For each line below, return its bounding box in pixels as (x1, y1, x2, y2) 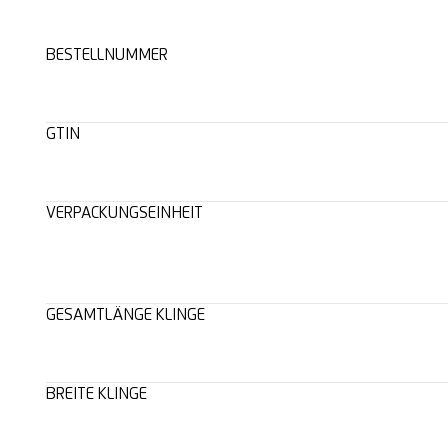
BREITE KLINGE (45, 386, 147, 402)
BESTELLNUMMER (45, 47, 168, 63)
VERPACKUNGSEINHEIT (45, 205, 203, 221)
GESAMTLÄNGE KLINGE (45, 307, 205, 323)
